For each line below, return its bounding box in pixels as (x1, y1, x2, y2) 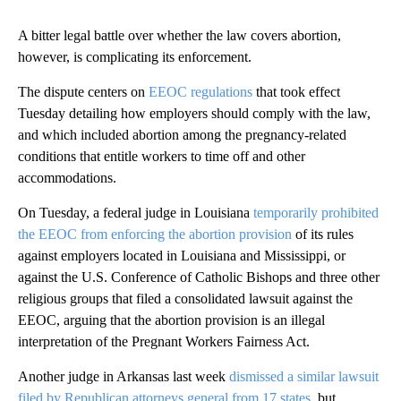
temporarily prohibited (253, 204, 379, 220)
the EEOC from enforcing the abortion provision (18, 226, 292, 242)
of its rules (292, 226, 354, 242)
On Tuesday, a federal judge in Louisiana (18, 204, 253, 220)
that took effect (252, 83, 340, 99)
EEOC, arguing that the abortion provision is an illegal (18, 311, 325, 328)
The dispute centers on (18, 83, 149, 99)
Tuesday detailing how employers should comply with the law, (18, 105, 371, 121)
